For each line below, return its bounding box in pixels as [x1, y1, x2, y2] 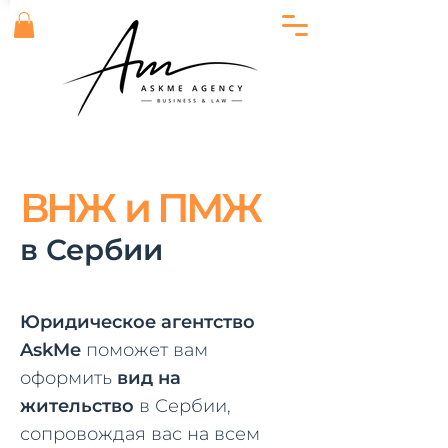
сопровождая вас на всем [20, 423, 260, 445]
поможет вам [81, 339, 208, 361]
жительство [20, 395, 134, 417]
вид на [117, 367, 181, 389]
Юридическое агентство [20, 311, 255, 333]
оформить [20, 367, 117, 389]
